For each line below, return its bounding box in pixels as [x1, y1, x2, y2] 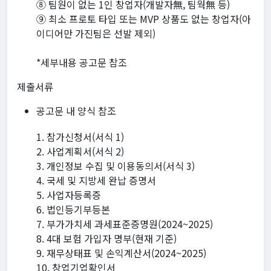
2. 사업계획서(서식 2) [36, 144, 124, 159]
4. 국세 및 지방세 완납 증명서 [36, 173, 156, 188]
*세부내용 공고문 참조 [36, 55, 127, 70]
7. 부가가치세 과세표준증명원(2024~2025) [36, 217, 213, 232]
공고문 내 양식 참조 [36, 103, 116, 119]
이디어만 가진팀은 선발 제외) [36, 26, 155, 41]
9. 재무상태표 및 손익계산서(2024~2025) [36, 246, 206, 261]
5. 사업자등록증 [36, 188, 101, 203]
